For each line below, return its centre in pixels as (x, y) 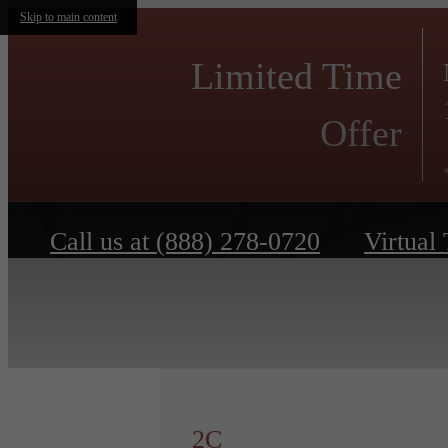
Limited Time (296, 75)
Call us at (99, 242)
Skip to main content (68, 17)
